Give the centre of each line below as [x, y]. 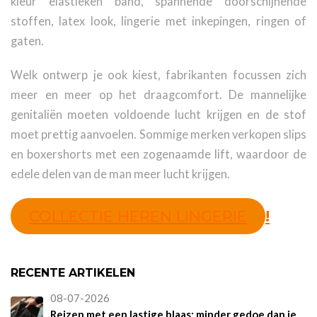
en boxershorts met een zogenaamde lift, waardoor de [158, 154]
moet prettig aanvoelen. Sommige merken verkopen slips [158, 134]
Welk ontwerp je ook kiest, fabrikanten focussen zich [158, 75]
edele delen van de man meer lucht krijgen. [120, 174]
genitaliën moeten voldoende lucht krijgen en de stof [158, 114]
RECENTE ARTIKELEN [73, 272]
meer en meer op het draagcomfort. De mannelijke [158, 94]
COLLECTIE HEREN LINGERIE [138, 216]
